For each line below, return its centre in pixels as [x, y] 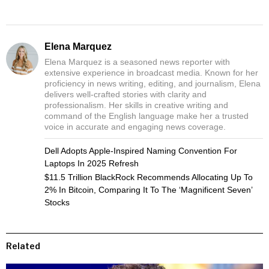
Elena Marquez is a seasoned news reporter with [137, 62]
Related [23, 246]
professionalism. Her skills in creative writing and [136, 105]
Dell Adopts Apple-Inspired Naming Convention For [141, 150]
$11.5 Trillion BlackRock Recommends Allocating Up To [149, 177]
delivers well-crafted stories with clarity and [125, 94]
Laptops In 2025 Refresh [92, 163]
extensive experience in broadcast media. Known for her [151, 72]
